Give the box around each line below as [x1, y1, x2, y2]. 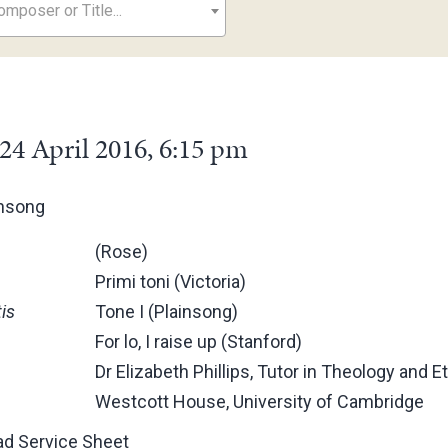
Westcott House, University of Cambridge [95, 391, 425, 412]
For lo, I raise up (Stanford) [95, 331, 303, 352]
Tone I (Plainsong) [95, 301, 239, 322]
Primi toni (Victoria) [95, 271, 247, 292]
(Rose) [95, 241, 149, 262]
